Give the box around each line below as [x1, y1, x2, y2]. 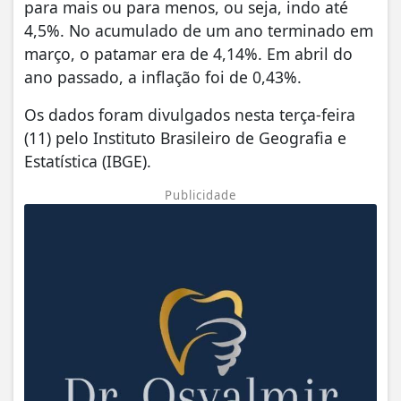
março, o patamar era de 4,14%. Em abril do [24, 42, 353, 64]
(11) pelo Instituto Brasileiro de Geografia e [24, 126, 346, 149]
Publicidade [165, 186, 236, 203]
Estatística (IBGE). [24, 149, 151, 172]
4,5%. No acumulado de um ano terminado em [24, 19, 373, 41]
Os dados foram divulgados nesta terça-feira [24, 103, 355, 125]
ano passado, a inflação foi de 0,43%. [24, 65, 302, 88]
